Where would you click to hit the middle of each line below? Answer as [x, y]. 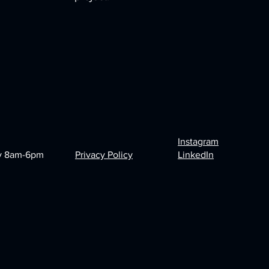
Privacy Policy [104, 154]
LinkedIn [196, 154]
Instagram [198, 141]
